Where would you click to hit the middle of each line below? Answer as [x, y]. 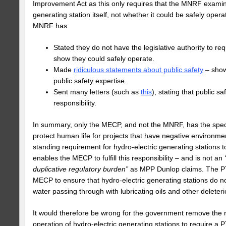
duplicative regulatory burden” [80, 169]
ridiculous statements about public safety [138, 70]
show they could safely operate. [104, 59]
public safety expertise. [90, 81]
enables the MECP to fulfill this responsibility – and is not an [129, 158]
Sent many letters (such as [97, 92]
